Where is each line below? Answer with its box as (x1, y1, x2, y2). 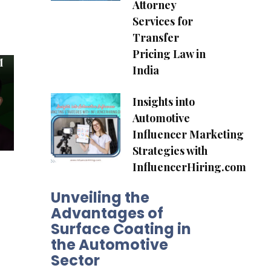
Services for (132, 13, 193, 28)
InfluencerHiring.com (132, 159, 246, 174)
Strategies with (132, 143, 207, 158)
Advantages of (50, 203, 163, 223)
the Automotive (50, 234, 168, 255)
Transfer (132, 30, 179, 45)
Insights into (132, 94, 195, 109)
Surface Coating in (50, 218, 191, 239)
